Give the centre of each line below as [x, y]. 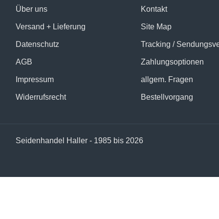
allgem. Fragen [167, 79]
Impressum [35, 79]
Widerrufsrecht [41, 97]
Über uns [32, 9]
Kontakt [154, 9]
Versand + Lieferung [51, 27]
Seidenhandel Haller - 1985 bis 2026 [79, 141]
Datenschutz [37, 44]
